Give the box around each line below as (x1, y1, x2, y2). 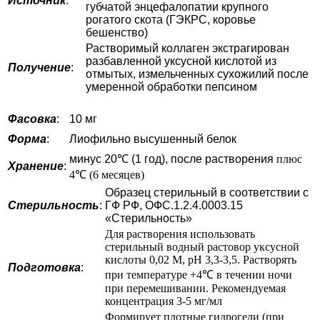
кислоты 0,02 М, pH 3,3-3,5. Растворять (105, 253, 296, 266)
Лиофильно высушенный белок (69, 132, 236, 145)
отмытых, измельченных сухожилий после (86, 67, 309, 80)
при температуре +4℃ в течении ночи (105, 268, 292, 281)
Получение (8, 61, 71, 74)
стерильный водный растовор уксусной (105, 240, 299, 253)
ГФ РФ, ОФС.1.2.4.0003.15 (105, 199, 243, 211)
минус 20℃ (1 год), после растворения (69, 152, 276, 165)
